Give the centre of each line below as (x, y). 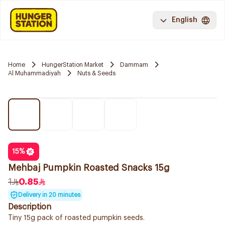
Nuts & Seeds (96, 73)
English (185, 20)
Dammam (134, 65)
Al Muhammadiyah (34, 73)
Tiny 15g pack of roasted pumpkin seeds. (76, 218)
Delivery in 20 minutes (49, 195)
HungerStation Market (73, 65)
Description (30, 207)
